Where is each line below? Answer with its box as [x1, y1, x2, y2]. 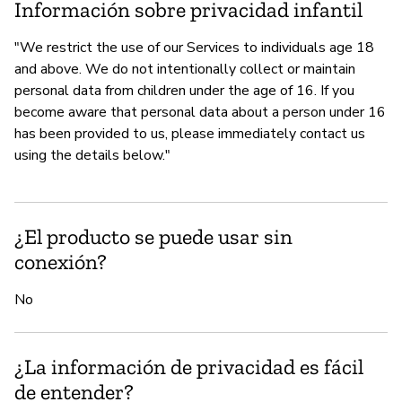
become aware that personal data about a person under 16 [14, 101, 386, 122]
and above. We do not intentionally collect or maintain [14, 58, 355, 79]
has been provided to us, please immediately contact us [14, 123, 365, 144]
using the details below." [14, 144, 170, 165]
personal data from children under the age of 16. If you [14, 80, 354, 100]
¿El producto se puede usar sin [14, 223, 293, 249]
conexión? [14, 248, 107, 275]
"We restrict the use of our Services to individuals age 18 [14, 37, 374, 57]
